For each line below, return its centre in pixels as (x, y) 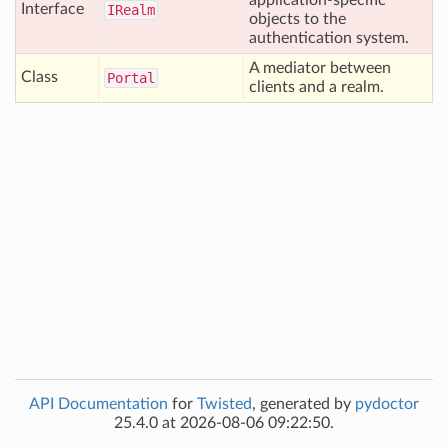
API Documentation (98, 404)
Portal (131, 78)
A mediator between (320, 68)
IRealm (131, 10)
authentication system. (329, 38)
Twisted (224, 404)
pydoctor (387, 404)
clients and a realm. (316, 87)
